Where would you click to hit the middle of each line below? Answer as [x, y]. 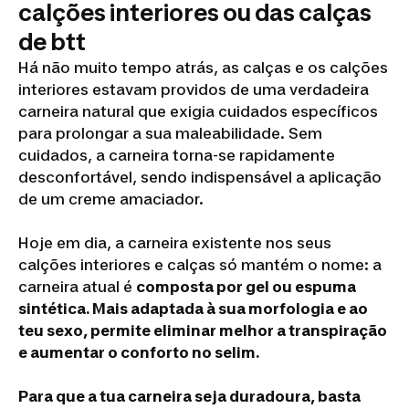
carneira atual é [77, 287]
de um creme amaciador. [111, 199]
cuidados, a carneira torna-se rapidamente [177, 156]
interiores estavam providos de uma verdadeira [194, 90]
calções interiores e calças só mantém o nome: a [200, 265]
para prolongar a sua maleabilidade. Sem [170, 134]
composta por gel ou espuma [246, 287]
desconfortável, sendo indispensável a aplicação [200, 178]
